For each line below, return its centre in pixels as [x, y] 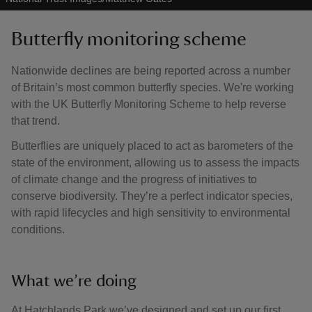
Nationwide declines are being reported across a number [151, 71]
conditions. [38, 229]
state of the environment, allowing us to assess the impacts [155, 163]
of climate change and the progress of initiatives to [134, 179]
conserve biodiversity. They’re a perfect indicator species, [152, 196]
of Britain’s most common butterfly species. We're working [153, 87]
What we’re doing [74, 281]
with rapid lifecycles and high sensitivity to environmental [151, 213]
